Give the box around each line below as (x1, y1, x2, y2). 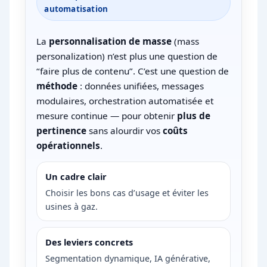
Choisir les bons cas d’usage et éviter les (45, 187, 209, 199)
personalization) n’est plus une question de (36, 50, 218, 63)
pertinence (36, 125, 87, 137)
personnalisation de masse (49, 35, 172, 48)
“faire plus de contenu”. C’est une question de (36, 65, 229, 77)
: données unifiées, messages (77, 80, 204, 92)
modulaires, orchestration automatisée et (36, 95, 215, 107)
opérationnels (36, 139, 101, 152)
